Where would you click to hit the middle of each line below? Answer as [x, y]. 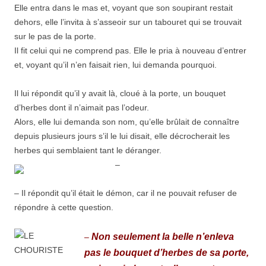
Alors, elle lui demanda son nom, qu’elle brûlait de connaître [127, 122]
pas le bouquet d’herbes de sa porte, [167, 253]
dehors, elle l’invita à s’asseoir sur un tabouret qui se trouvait [128, 22]
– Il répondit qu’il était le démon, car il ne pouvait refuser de [126, 193]
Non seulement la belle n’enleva [163, 237]
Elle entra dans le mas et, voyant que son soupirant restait [123, 8]
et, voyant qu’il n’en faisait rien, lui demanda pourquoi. [115, 65]
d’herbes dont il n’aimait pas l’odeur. [82, 107]
